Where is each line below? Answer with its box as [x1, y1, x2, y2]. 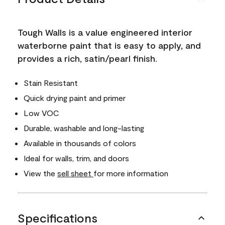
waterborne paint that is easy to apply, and [18, 39, 201, 51]
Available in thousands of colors [24, 138, 136, 148]
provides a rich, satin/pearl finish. [18, 52, 157, 64]
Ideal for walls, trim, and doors [24, 153, 129, 163]
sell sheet [57, 168, 93, 178]
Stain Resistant [24, 77, 78, 87]
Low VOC [24, 107, 59, 118]
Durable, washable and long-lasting [24, 123, 144, 133]
